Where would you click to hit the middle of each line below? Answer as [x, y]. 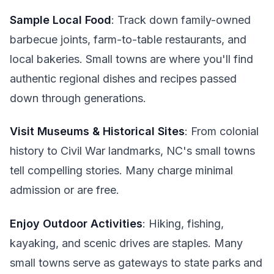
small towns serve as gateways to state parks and [136, 262]
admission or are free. [65, 190]
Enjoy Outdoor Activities [76, 223]
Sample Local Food [61, 20]
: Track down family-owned [181, 20]
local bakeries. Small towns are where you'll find [131, 59]
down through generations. [78, 98]
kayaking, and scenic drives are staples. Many [126, 243]
